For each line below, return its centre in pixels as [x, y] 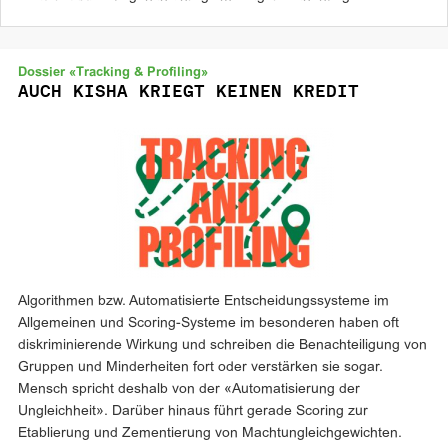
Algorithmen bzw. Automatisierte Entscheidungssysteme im [203, 301]
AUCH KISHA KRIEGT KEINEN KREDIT [188, 91]
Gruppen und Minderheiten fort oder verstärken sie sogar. [200, 367]
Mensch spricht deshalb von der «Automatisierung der [189, 389]
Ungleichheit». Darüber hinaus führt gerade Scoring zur [193, 411]
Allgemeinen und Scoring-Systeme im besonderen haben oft [208, 323]
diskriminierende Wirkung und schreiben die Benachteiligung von [222, 345]
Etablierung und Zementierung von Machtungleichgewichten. [210, 433]
